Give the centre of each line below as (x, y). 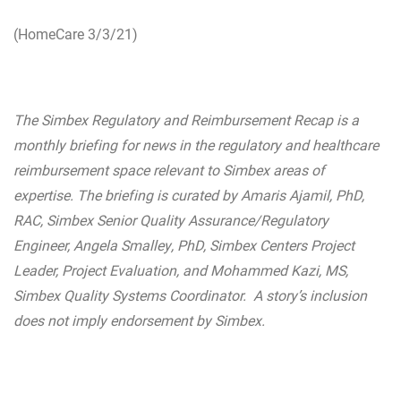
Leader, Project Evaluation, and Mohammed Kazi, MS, (181, 270)
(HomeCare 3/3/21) (76, 34)
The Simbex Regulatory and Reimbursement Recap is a (186, 119)
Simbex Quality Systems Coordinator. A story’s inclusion (190, 295)
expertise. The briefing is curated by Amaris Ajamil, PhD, (189, 195)
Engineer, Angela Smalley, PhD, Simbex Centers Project (184, 245)
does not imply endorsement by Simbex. (139, 320)
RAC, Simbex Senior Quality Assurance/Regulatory (171, 220)
